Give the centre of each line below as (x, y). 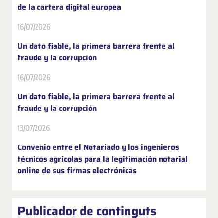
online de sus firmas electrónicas (77, 170)
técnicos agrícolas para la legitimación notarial (103, 159)
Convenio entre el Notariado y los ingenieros (98, 147)
